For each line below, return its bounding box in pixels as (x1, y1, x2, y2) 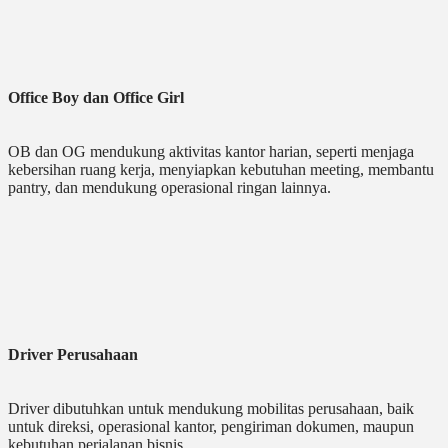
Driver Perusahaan (8, 346, 138, 364)
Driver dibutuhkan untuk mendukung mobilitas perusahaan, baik (8, 400, 414, 418)
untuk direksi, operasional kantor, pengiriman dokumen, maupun (8, 418, 414, 436)
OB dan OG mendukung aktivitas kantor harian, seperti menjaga (8, 143, 414, 161)
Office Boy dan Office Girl (8, 89, 184, 107)
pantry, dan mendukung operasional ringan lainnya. (8, 179, 331, 197)
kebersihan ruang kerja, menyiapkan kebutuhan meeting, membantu (8, 161, 434, 179)
